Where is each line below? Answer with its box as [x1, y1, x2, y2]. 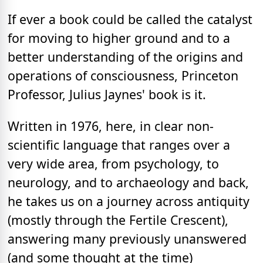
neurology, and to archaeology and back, [8, 173, 249, 191]
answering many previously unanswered [8, 230, 247, 247]
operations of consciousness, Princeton [8, 67, 238, 85]
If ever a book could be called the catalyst [8, 11, 252, 28]
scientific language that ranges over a [8, 136, 230, 153]
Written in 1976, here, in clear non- [8, 117, 214, 134]
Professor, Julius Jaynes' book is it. [8, 86, 206, 103]
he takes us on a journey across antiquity [8, 192, 249, 210]
